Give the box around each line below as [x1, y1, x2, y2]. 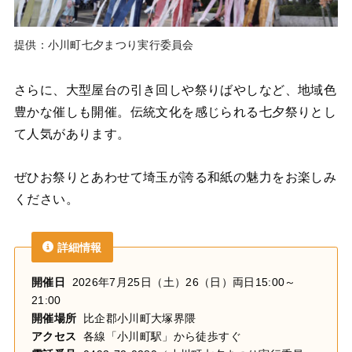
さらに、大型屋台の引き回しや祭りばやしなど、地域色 [13, 82, 337, 97]
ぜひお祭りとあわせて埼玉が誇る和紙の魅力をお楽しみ [13, 169, 337, 184]
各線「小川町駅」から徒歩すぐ [76, 329, 241, 343]
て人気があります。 [13, 126, 130, 141]
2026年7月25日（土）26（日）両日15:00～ [64, 275, 296, 288]
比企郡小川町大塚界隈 [76, 311, 196, 324]
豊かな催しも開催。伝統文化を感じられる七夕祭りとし [13, 104, 337, 119]
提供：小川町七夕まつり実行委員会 [13, 38, 194, 52]
